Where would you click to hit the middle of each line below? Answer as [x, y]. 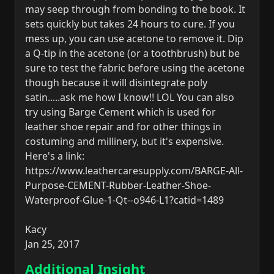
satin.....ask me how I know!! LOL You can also [130, 98]
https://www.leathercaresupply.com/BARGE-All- [134, 171]
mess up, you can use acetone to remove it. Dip [134, 39]
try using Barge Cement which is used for [120, 112]
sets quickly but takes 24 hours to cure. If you [130, 24]
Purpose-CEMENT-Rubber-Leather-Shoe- [118, 186]
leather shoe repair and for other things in [123, 127]
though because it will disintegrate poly [116, 83]
